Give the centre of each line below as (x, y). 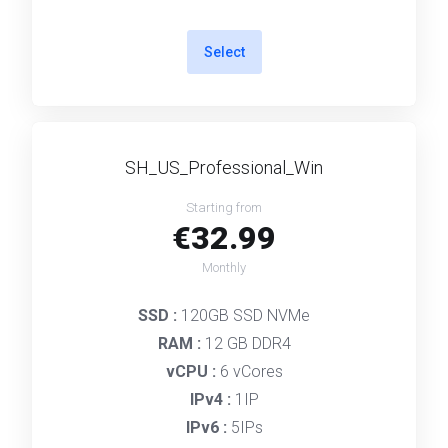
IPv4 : (212, 399)
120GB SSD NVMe (245, 315)
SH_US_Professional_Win (224, 167)
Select (224, 52)
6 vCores (251, 371)
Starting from (224, 207)
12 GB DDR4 (247, 343)
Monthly (224, 267)
